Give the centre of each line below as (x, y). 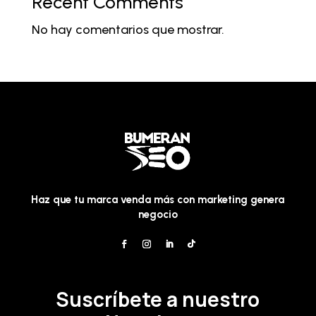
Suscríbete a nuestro (158, 299)
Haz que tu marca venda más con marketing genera (158, 200)
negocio (158, 215)
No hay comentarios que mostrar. (128, 30)
